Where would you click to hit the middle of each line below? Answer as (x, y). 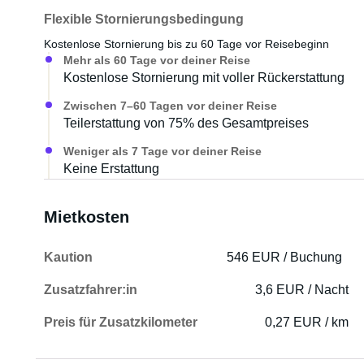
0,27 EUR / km (307, 322)
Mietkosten (86, 217)
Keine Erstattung (111, 169)
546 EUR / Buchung (285, 257)
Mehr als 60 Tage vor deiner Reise (156, 60)
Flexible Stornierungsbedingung (143, 19)
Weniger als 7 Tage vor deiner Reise (162, 151)
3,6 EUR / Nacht (302, 290)
